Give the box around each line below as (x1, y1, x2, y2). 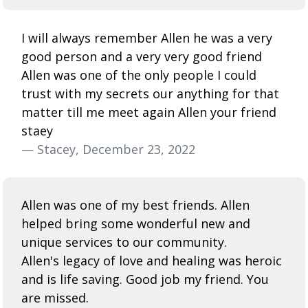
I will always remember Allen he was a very (21, 29, 272, 46)
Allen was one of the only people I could (21, 66, 256, 83)
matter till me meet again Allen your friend (21, 103, 276, 120)
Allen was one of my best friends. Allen (21, 196, 250, 213)
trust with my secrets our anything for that (21, 85, 279, 102)
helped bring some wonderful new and (21, 214, 250, 232)
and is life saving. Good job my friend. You (21, 270, 269, 287)
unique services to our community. (21, 233, 227, 250)
